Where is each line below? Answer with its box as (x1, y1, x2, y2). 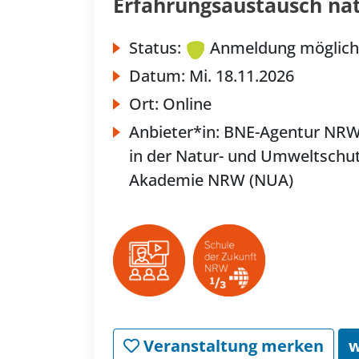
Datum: (129, 65, 189, 87)
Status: (129, 37, 181, 59)
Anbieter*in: (129, 121, 224, 143)
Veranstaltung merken (139, 335, 324, 357)
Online (163, 93, 212, 115)
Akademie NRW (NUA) (129, 169, 293, 192)
